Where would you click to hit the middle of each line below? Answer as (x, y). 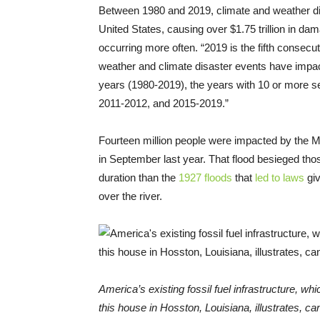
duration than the (139, 177)
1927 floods (205, 177)
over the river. (130, 196)
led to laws (280, 177)
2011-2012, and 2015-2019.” (164, 103)
